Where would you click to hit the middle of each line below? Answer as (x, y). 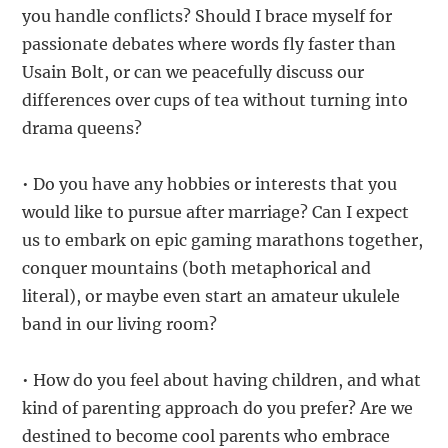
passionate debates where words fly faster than (209, 44)
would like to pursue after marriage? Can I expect (216, 212)
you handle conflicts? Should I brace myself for (207, 16)
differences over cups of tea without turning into (215, 100)
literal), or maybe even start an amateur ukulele (211, 296)
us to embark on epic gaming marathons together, (223, 240)
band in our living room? (120, 324)
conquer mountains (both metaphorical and (197, 268)
